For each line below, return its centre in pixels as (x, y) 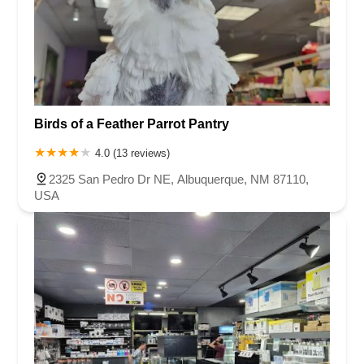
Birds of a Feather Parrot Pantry (132, 124)
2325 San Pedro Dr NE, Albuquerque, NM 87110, (179, 180)
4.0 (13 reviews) (132, 154)
